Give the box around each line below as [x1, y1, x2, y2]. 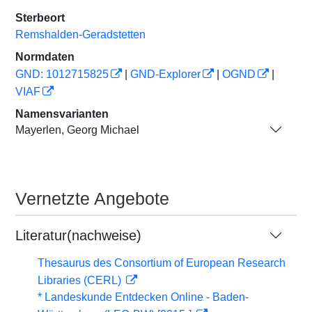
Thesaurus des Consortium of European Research [38, 257, 286, 269]
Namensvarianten [15, 108, 109, 120]
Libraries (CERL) [38, 274, 124, 286]
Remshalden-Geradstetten [15, 29, 146, 40]
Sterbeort [15, 12, 65, 24]
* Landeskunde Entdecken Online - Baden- [38, 291, 249, 303]
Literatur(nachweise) [15, 228, 141, 243]
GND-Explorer [130, 68, 201, 80]
